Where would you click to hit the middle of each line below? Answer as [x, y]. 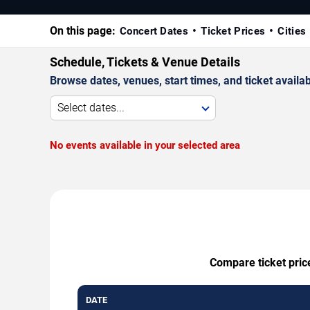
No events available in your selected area [145, 145]
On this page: [83, 30]
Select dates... [91, 107]
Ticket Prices [233, 31]
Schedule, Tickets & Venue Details [145, 62]
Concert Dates [154, 31]
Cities [292, 31]
